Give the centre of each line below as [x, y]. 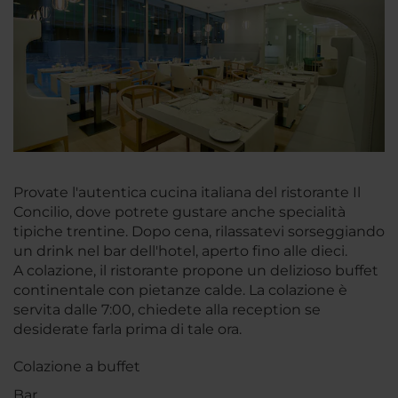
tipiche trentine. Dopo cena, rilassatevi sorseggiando [199, 231]
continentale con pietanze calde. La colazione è [180, 290]
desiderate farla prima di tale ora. [127, 329]
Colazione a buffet [77, 366]
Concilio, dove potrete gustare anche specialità [179, 211]
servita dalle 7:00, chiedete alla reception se [167, 309]
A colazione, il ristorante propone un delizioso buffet [196, 270]
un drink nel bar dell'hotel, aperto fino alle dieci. [180, 251]
